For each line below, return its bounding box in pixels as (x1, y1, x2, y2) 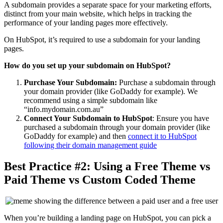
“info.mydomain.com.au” (24, 105, 106, 114)
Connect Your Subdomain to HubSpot (24, 114, 152, 123)
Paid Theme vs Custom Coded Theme (4, 173, 199, 187)
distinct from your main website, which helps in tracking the (4, 9, 192, 18)
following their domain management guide (24, 141, 157, 150)
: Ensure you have (152, 114, 209, 123)
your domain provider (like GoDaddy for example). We (24, 87, 198, 96)
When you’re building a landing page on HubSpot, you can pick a (4, 213, 211, 222)
